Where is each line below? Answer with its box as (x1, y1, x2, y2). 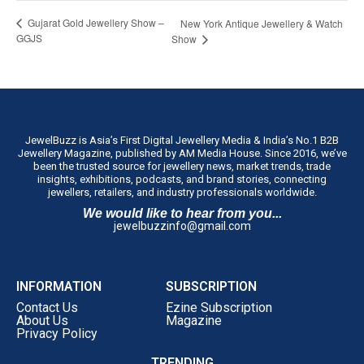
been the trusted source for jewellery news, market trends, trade (33, 160, 331, 172)
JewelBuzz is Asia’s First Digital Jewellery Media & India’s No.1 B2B (25, 134, 339, 146)
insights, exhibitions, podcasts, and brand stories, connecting (37, 173, 327, 185)
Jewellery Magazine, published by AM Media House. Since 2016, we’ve (17, 147, 347, 159)
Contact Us (16, 300, 78, 315)
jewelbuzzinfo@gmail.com (113, 219, 251, 232)
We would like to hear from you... (82, 206, 282, 220)
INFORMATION (16, 279, 102, 294)
